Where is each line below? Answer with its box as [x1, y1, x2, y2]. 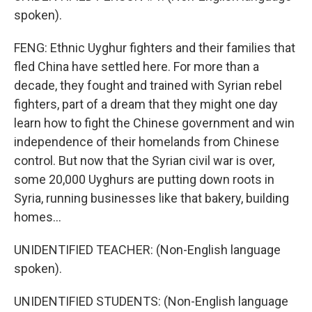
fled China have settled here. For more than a [14, 59, 259, 74]
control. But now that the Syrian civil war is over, [14, 153, 274, 168]
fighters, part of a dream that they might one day [14, 97, 278, 111]
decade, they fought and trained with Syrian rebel [14, 78, 282, 93]
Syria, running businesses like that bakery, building [14, 191, 289, 205]
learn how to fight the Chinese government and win [14, 116, 295, 130]
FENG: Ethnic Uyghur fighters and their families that [14, 40, 295, 55]
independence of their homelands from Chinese [14, 134, 279, 149]
